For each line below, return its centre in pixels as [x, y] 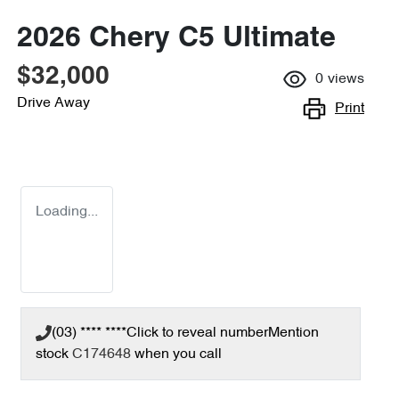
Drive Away [53, 103]
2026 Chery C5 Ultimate [176, 39]
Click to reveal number [197, 333]
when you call [178, 354]
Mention [293, 333]
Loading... [67, 212]
